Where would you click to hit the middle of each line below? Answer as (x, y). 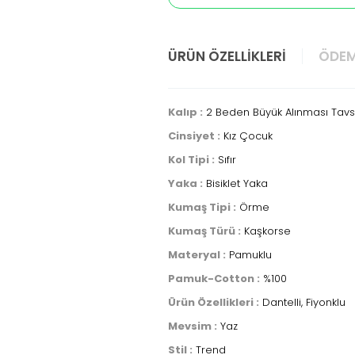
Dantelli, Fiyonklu (302, 302)
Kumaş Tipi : (202, 207)
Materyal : (197, 255)
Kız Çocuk (246, 136)
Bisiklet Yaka (235, 183)
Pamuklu (249, 255)
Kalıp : (185, 112)
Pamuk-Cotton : (214, 279)
